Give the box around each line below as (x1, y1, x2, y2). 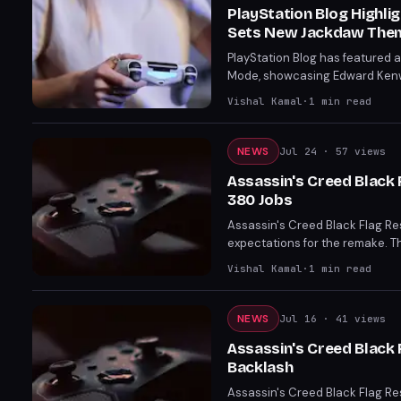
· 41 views (316, 312, 386, 325)
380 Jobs (227, 191, 293, 209)
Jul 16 (278, 312, 317, 325)
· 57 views (316, 145, 386, 158)
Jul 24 (278, 145, 317, 158)
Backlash (227, 358, 294, 377)
